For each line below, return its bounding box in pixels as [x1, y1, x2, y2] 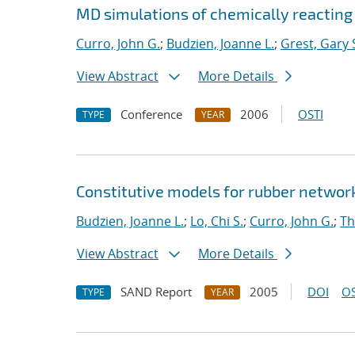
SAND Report [120, 284, 192, 300]
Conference [120, 106, 182, 122]
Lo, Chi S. [190, 212, 243, 230]
